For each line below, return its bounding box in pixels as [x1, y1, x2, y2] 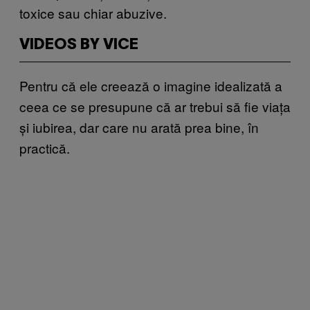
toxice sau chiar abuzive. [19, 3, 167, 22]
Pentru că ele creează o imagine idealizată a [19, 75, 282, 95]
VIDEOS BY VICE [19, 37, 138, 52]
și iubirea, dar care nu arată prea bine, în [19, 117, 259, 136]
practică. [19, 138, 70, 157]
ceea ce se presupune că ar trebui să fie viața [19, 96, 291, 116]
